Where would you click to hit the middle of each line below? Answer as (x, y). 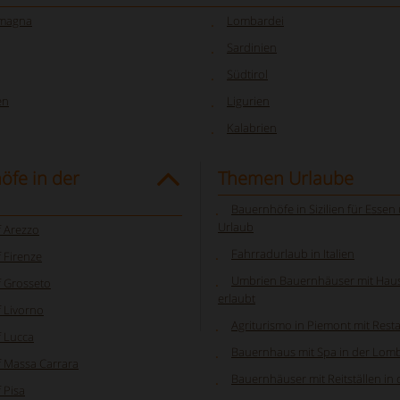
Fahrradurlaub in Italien (293, 254)
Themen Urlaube (286, 178)
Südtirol (247, 74)
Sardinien (252, 47)
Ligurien (248, 101)
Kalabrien (252, 128)
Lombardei (255, 21)
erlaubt (237, 298)
